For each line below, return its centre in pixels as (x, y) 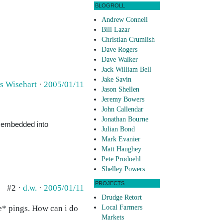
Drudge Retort (122, 198)
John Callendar (122, 110)
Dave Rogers (119, 50)
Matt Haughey (121, 149)
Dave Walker (120, 60)
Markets (113, 218)
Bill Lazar (116, 30)
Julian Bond (118, 129)
